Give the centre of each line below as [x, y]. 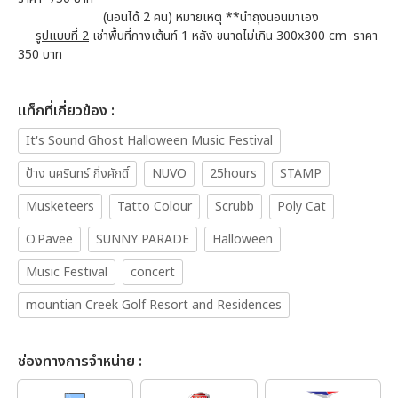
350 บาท [40, 54]
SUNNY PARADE [143, 239]
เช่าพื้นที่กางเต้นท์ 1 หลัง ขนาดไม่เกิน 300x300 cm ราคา [233, 36]
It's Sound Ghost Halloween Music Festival [149, 140]
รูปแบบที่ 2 [62, 36]
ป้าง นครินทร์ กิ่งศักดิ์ [77, 173]
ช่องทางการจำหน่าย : [80, 361]
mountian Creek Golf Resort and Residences [154, 305]
